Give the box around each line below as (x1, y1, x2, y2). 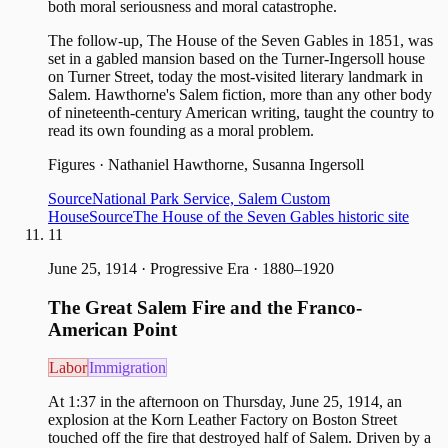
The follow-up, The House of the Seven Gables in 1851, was (48, 32, 433, 49)
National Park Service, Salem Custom (92, 190, 330, 207)
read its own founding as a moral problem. (48, 122, 314, 139)
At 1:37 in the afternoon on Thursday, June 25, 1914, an (48, 393, 402, 411)
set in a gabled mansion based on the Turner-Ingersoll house (48, 50, 425, 67)
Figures (48, 156, 95, 173)
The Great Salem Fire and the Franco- (48, 296, 362, 318)
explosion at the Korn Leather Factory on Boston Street (48, 411, 397, 429)
